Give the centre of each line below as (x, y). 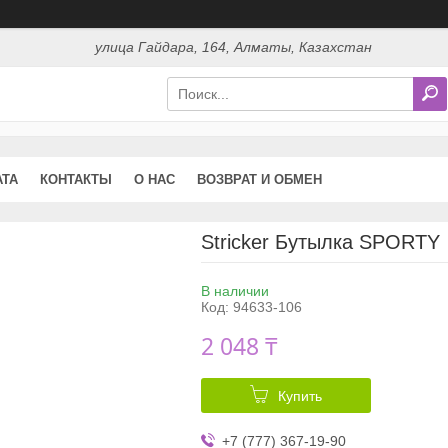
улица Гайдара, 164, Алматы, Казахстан (234, 47)
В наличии (234, 290)
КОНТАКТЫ (76, 179)
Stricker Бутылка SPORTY (320, 241)
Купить (299, 395)
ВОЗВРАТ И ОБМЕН (259, 179)
